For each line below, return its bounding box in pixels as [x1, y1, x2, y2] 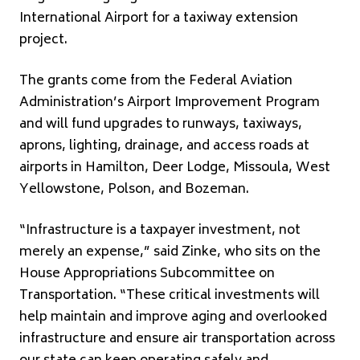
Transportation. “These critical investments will [19, 284, 320, 307]
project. [19, 28, 67, 51]
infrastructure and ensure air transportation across [19, 327, 335, 350]
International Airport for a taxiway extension [19, 6, 298, 30]
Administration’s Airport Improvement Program [19, 91, 320, 114]
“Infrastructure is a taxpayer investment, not [19, 219, 301, 242]
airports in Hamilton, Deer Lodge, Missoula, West [19, 156, 330, 179]
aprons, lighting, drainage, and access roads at [19, 134, 309, 157]
